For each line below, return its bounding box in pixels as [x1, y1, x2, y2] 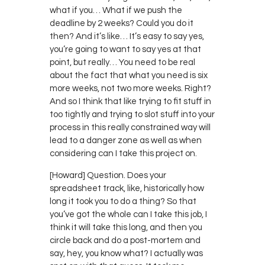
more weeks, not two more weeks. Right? [50, 83, 211, 93]
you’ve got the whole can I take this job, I [50, 209, 207, 219]
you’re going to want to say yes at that [50, 44, 201, 54]
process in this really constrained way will [50, 122, 211, 132]
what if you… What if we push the [50, 5, 182, 15]
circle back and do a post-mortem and [50, 235, 201, 245]
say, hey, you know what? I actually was [50, 248, 203, 258]
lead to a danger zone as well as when [50, 135, 202, 145]
